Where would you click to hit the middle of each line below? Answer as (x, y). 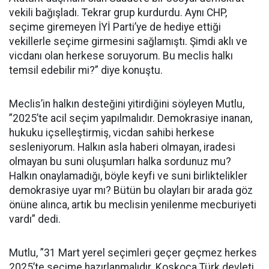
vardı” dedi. (35, 219)
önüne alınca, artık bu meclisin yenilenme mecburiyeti (133, 205)
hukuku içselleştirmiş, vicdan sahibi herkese (112, 133)
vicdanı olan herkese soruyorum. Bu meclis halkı (121, 56)
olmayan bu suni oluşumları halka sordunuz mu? (120, 162)
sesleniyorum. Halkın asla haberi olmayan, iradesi (122, 147)
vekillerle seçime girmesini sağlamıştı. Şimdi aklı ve (128, 41)
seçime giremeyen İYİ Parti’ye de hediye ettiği (115, 27)
